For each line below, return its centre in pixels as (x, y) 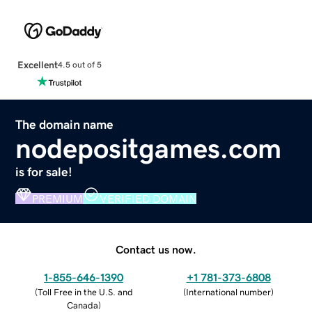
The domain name (65, 124)
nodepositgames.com (149, 148)
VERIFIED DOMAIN (148, 198)
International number (228, 292)
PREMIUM (58, 198)
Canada (82, 305)
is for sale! (44, 172)
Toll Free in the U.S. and (85, 292)
